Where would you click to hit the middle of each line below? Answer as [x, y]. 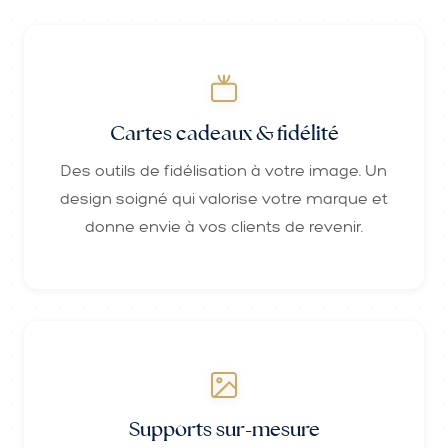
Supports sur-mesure [224, 428]
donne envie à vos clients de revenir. [224, 226]
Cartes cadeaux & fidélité [224, 132]
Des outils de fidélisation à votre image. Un [224, 170]
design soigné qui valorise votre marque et [224, 198]
